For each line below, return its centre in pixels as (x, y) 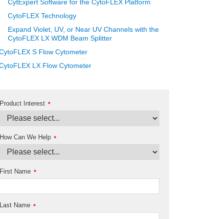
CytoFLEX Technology (42, 16)
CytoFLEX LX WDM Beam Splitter (60, 38)
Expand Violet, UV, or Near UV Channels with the (84, 30)
